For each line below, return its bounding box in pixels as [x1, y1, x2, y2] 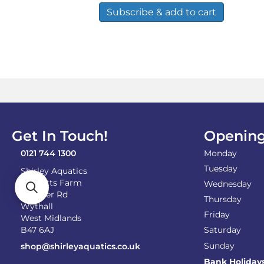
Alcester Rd [21, 189, 68, 200]
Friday [204, 209, 230, 220]
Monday [204, 147, 237, 159]
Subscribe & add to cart [107, 6, 217, 18]
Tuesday [204, 163, 237, 174]
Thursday [204, 193, 242, 204]
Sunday [204, 240, 235, 251]
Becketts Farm [21, 177, 82, 188]
